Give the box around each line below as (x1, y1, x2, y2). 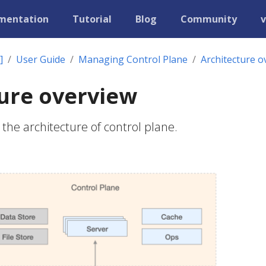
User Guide (16, 53, 65, 66)
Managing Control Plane (78, 53, 188, 66)
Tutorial (72, 12, 112, 26)
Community (180, 12, 237, 26)
